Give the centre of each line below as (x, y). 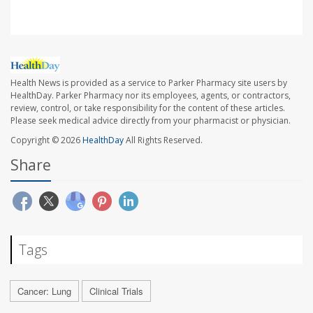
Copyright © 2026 (46, 140)
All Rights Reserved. (163, 140)
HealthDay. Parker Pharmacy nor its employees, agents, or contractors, (151, 96)
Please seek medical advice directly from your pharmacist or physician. (151, 121)
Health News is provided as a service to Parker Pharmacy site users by (149, 83)
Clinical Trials (116, 291)
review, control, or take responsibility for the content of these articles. (148, 108)
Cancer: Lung (44, 291)
